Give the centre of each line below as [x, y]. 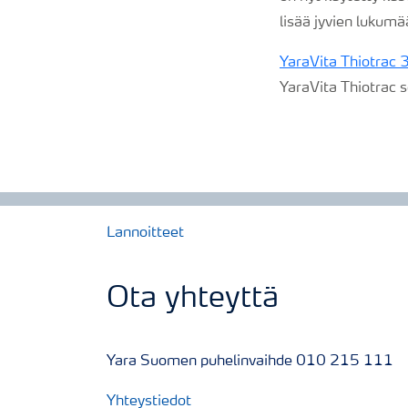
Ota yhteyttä [193, 300]
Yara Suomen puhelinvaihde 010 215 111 [250, 362]
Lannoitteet [145, 233]
